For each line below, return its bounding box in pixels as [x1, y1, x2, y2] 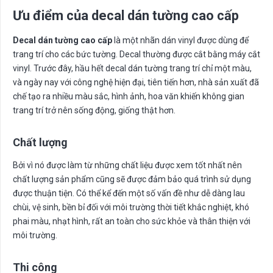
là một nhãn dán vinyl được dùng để [112, 35, 249, 45]
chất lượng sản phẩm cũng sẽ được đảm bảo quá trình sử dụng [13, 174, 251, 184]
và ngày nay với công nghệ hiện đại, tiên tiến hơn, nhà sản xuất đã [13, 77, 259, 87]
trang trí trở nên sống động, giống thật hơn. [13, 105, 175, 115]
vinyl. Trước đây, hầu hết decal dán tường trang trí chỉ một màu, [13, 63, 252, 73]
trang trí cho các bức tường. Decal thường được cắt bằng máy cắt [13, 49, 260, 59]
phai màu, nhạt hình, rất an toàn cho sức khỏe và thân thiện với [13, 216, 250, 226]
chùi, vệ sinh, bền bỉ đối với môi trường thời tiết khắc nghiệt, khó [13, 202, 249, 212]
